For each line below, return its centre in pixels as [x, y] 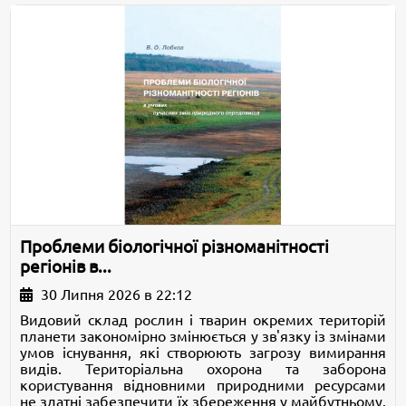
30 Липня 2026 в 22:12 [115, 294]
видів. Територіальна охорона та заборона [203, 368]
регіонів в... [66, 266]
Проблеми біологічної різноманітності [175, 246]
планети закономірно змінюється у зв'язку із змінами [203, 336]
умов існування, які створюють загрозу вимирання [203, 352]
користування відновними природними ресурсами [203, 385]
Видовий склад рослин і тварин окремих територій [203, 319]
